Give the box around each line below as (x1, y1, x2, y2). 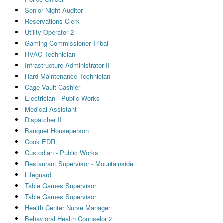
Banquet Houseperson (24, 125, 89, 135)
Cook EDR (24, 136, 55, 146)
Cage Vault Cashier (24, 82, 80, 92)
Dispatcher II (24, 114, 62, 124)
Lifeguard (24, 169, 51, 179)
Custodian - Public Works (24, 147, 98, 157)
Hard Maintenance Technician (24, 71, 110, 81)
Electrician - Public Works (24, 93, 100, 103)
